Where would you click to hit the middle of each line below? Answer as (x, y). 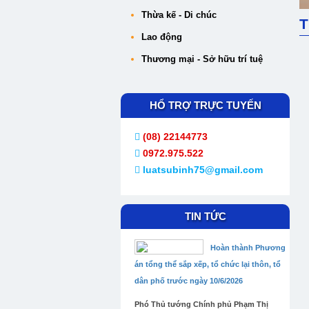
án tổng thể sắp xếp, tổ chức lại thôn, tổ (208, 264)
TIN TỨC (205, 216)
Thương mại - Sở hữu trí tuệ (202, 59)
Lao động (162, 37)
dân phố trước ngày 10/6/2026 (189, 281)
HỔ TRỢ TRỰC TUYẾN (205, 105)
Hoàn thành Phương (248, 248)
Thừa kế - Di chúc (179, 15)
